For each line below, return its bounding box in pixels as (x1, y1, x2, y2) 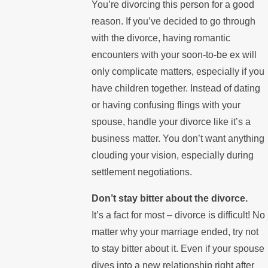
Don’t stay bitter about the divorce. (91, 193, 248, 203)
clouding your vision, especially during (91, 150, 254, 161)
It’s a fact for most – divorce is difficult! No (91, 209, 265, 220)
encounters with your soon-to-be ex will (91, 50, 257, 60)
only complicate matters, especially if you (91, 66, 264, 77)
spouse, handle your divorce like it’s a (91, 117, 251, 127)
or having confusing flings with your (91, 100, 240, 111)
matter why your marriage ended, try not (91, 226, 258, 237)
